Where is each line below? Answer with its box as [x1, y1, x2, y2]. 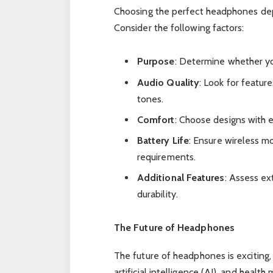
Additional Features [136, 171, 225, 183]
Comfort [136, 113, 175, 126]
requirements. [136, 151, 196, 163]
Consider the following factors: [113, 22, 244, 34]
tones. [136, 93, 164, 105]
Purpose [136, 55, 175, 68]
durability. [136, 188, 178, 200]
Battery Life [136, 134, 189, 146]
